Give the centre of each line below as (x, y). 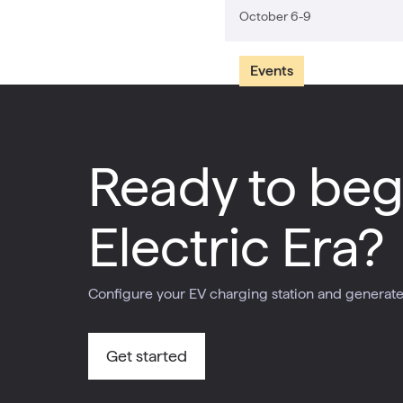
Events (272, 71)
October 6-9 (275, 16)
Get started (147, 356)
